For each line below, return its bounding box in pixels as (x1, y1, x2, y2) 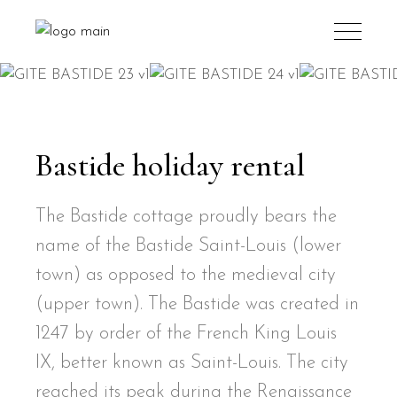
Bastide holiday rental (35, 146, 306, 185)
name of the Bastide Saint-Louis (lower (35, 237, 342, 256)
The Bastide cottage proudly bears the (35, 207, 338, 227)
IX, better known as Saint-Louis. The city (35, 354, 349, 373)
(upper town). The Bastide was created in (35, 295, 360, 315)
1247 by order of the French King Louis (35, 324, 338, 344)
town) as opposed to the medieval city (35, 266, 337, 285)
